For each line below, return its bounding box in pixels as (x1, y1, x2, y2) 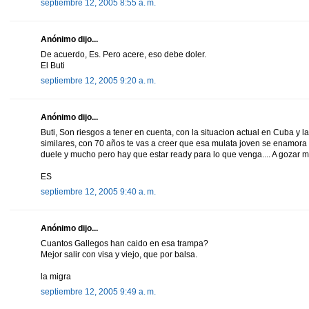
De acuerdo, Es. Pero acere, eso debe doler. (41, 49, 206, 59)
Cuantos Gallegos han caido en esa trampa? (41, 238, 208, 248)
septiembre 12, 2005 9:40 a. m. (41, 186, 156, 197)
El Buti (41, 60, 65, 70)
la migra (41, 271, 71, 281)
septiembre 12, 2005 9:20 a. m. (41, 75, 156, 86)
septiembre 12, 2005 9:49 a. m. (41, 286, 156, 297)
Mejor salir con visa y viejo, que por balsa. (41, 249, 197, 259)
